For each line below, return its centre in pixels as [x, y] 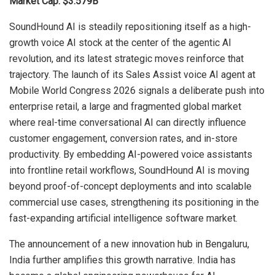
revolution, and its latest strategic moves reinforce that [126, 58]
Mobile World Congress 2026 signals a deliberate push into [137, 90]
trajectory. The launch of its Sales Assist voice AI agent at [132, 74]
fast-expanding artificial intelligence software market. [123, 218]
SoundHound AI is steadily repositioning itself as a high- [130, 26]
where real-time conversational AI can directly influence [128, 122]
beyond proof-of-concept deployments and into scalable [130, 186]
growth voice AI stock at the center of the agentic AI [120, 42]
